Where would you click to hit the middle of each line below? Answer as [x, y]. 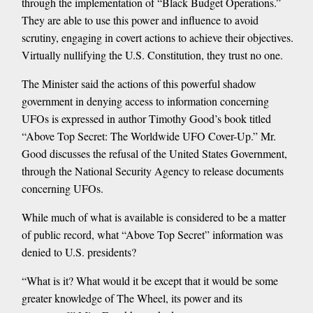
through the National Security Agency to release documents [152, 171]
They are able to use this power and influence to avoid [140, 20]
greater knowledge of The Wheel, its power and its [132, 298]
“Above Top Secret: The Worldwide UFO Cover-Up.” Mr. [148, 136]
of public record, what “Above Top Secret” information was [152, 235]
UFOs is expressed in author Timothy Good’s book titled [146, 119]
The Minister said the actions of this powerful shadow [139, 84]
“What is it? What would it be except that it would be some [150, 281]
